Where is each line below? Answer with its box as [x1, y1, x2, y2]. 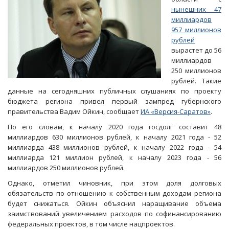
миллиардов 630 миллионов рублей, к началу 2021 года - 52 [8, 132, 221, 142]
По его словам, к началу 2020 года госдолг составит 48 [8, 122, 221, 131]
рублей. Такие [171, 76, 221, 85]
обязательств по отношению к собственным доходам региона [8, 189, 221, 198]
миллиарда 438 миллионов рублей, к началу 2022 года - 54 [8, 143, 221, 152]
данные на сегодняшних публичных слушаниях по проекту [8, 86, 221, 96]
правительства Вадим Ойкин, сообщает [8, 107, 141, 116]
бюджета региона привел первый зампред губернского [8, 97, 221, 106]
